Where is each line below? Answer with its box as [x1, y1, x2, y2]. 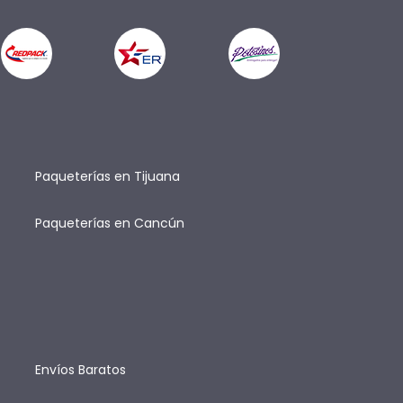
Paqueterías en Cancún [34, 214, 184, 232]
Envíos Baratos [34, 361, 126, 379]
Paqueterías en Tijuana [34, 167, 180, 185]
